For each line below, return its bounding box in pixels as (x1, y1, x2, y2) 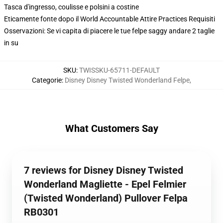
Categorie (32, 76, 62, 84)
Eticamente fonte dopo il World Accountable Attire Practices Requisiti (4, 15, 215, 23)
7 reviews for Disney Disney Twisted (24, 164, 183, 176)
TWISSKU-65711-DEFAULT (79, 66, 160, 74)
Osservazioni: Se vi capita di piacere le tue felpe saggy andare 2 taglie (4, 27, 215, 35)
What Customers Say (65, 122, 158, 134)
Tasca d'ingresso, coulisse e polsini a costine (4, 3, 139, 11)
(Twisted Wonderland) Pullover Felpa (24, 192, 188, 204)
